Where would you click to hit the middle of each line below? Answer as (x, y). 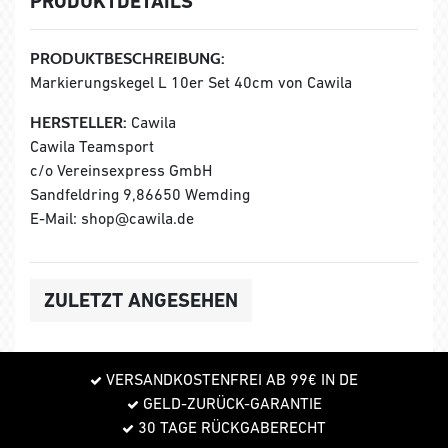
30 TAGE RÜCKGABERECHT (230, 426)
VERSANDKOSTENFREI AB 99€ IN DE (230, 378)
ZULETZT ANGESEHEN (141, 299)
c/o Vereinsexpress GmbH (121, 169)
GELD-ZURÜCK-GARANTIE (230, 402)
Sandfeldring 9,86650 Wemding (140, 193)
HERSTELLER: (78, 122)
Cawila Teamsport (92, 145)
